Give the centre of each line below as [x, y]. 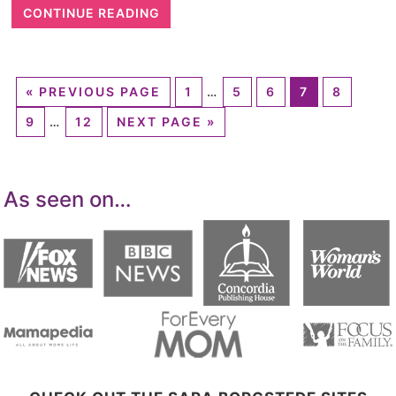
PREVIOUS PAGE [99, 92]
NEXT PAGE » [166, 122]
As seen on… [68, 200]
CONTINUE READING [91, 12]
